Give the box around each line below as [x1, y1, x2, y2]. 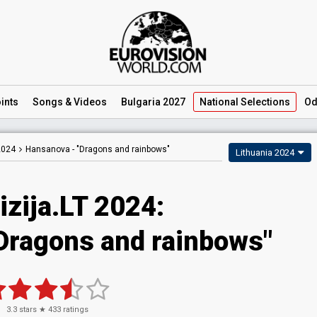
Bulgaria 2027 [121, 96, 185, 108]
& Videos [63, 96, 107, 108]
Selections [238, 96, 290, 108]
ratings [61, 305, 88, 314]
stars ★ [17, 305, 48, 314]
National [200, 96, 238, 108]
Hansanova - [25, 144, 76, 154]
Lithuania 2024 [236, 147, 294, 158]
